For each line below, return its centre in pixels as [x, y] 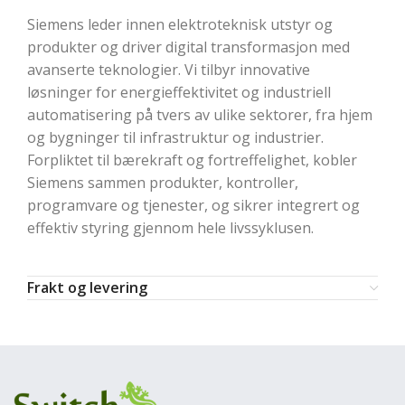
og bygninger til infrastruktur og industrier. [175, 137]
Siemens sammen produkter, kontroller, [163, 183]
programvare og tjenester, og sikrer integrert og [193, 205]
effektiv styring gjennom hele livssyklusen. [170, 228]
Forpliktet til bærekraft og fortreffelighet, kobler [192, 160]
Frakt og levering [87, 287]
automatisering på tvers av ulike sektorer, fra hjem [200, 115]
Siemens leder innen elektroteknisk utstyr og [180, 24]
